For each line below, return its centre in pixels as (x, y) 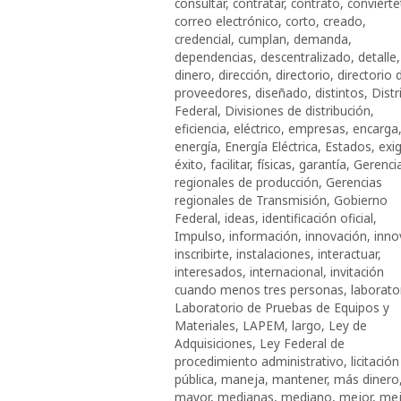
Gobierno (361, 200)
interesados (209, 271)
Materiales (205, 325)
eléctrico (257, 128)
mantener (299, 379)
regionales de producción (247, 182)
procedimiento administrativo (259, 361)
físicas (274, 164)
